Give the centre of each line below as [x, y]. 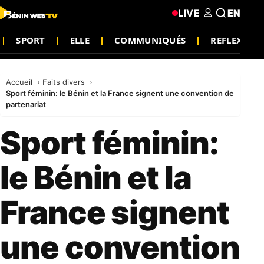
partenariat [26, 104]
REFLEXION [236, 40]
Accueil [20, 82]
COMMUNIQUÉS [150, 40]
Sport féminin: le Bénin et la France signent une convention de [120, 93]
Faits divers [65, 82]
